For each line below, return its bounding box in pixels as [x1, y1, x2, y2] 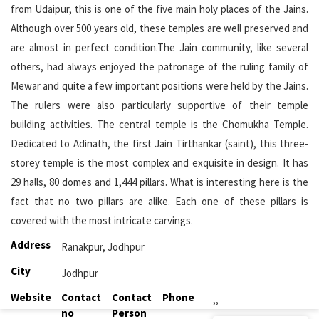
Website [11, 291, 51, 305]
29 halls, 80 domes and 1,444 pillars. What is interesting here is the [11, 175, 308, 189]
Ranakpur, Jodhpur [61, 240, 145, 254]
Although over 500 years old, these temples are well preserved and [11, 21, 308, 36]
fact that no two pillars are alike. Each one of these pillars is [11, 194, 308, 209]
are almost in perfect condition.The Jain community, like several [11, 41, 308, 55]
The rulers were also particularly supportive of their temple [11, 98, 308, 113]
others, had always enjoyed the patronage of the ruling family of [11, 60, 308, 74]
